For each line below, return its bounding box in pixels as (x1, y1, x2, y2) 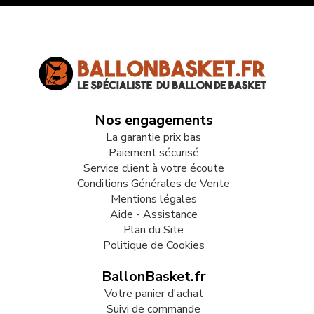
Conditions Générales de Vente (77, 176, 230, 192)
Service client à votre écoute (83, 161, 224, 177)
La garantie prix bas (106, 130, 201, 146)
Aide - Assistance (109, 207, 198, 223)
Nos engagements (94, 111, 213, 130)
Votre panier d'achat (104, 286, 203, 302)
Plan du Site (123, 222, 184, 238)
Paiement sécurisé (108, 145, 199, 161)
